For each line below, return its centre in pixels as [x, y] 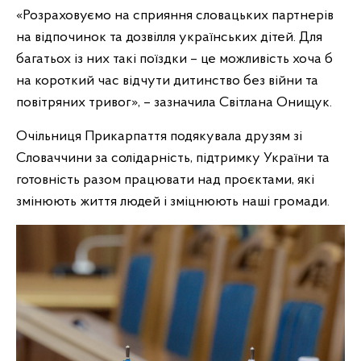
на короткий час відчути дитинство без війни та [167, 81]
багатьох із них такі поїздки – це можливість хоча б [174, 59]
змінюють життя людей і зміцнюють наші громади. [173, 202]
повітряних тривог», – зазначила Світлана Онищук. [174, 103]
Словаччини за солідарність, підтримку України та [173, 158]
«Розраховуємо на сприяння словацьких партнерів [175, 16]
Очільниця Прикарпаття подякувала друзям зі [159, 137]
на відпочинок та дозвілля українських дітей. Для [169, 37]
